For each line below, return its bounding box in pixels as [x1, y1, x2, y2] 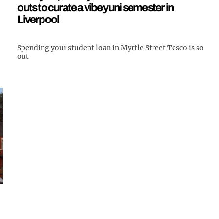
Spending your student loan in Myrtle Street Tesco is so [17, 43, 204, 52]
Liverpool [17, 13, 59, 25]
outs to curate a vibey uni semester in [17, 1, 173, 14]
